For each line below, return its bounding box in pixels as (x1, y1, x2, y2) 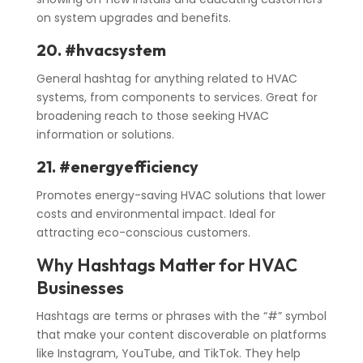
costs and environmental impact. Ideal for (36, 206, 275, 223)
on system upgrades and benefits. (36, 10, 231, 27)
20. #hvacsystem (36, 40, 166, 61)
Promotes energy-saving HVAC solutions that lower (36, 187, 326, 204)
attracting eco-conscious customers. (36, 224, 250, 241)
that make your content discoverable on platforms (36, 327, 327, 344)
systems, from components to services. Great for (36, 89, 318, 106)
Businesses (36, 276, 124, 300)
